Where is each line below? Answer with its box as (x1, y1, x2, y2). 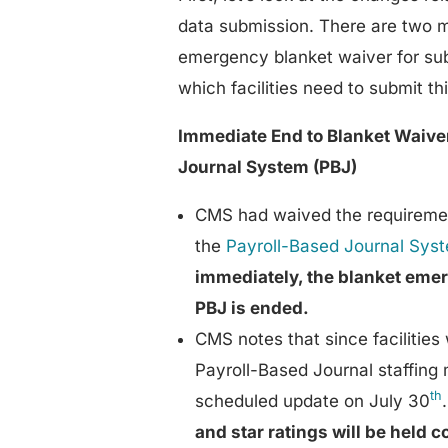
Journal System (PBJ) (178, 156, 358, 177)
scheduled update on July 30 (195, 390, 431, 411)
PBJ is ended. (195, 297, 310, 318)
